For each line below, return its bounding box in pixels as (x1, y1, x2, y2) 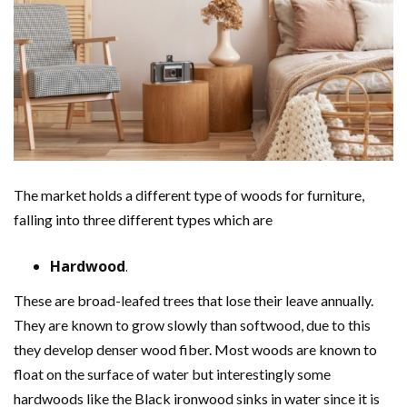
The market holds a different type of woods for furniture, (14, 186, 364, 204)
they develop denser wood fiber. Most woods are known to (14, 341, 377, 359)
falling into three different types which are (14, 211, 273, 229)
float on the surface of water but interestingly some (14, 365, 331, 383)
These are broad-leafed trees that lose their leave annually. (14, 292, 373, 310)
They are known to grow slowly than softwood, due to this (14, 316, 371, 334)
